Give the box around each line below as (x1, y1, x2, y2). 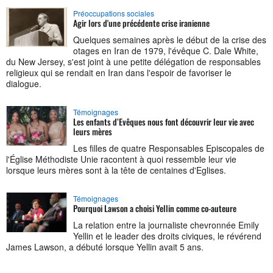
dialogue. (6, 77, 41, 90)
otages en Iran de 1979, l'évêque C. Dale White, (73, 44, 258, 57)
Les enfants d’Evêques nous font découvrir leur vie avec (73, 115, 254, 128)
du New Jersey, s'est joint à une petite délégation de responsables (6, 55, 261, 68)
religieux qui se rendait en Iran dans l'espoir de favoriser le (6, 66, 232, 79)
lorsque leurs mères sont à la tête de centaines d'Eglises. (6, 163, 226, 176)
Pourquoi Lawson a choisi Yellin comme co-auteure (73, 201, 236, 214)
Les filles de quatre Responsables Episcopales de (73, 141, 264, 154)
